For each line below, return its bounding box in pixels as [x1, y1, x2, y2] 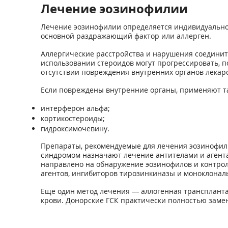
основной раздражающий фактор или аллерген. [40, 31, 211, 41]
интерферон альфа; [40, 103, 110, 113]
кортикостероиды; [40, 113, 105, 123]
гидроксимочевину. [40, 124, 109, 133]
